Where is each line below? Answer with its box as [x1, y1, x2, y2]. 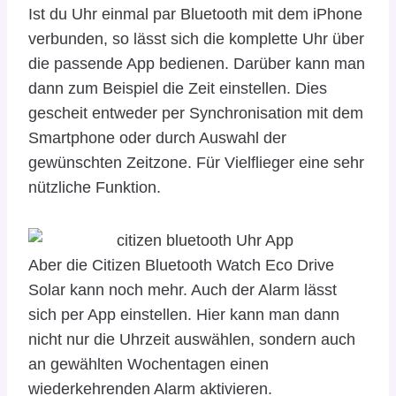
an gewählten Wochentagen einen [28, 354, 269, 373]
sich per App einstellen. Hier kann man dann [28, 305, 339, 324]
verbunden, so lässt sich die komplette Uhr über [28, 29, 364, 48]
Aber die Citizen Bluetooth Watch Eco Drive [28, 255, 334, 274]
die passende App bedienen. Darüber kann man [28, 54, 365, 72]
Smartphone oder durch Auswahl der [28, 128, 286, 147]
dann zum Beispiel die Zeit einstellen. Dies [28, 79, 327, 97]
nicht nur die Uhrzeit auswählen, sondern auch [28, 330, 355, 348]
